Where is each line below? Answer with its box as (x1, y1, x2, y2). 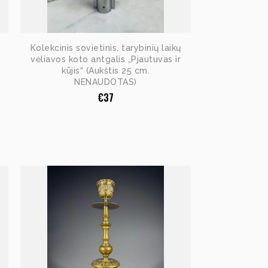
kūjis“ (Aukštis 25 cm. (62, 65, 150, 75)
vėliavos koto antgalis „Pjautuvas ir (31, 54, 181, 64)
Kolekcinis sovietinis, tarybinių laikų (30, 42, 181, 53)
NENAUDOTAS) (74, 77, 137, 87)
